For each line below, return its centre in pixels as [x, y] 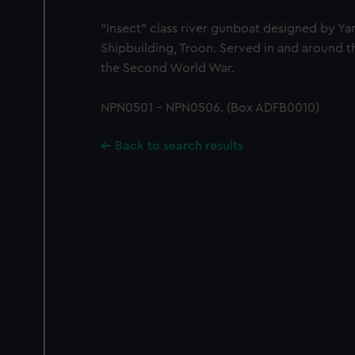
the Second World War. [168, 68]
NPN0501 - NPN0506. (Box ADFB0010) [210, 108]
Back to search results [179, 146]
